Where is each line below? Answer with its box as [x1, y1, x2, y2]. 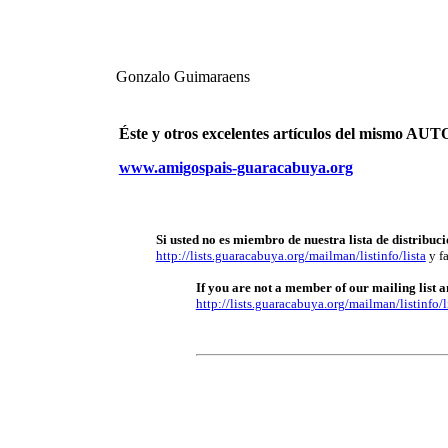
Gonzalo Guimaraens [115, 68, 250, 85]
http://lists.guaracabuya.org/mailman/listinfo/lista [155, 248, 426, 263]
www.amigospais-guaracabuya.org [118, 159, 353, 176]
